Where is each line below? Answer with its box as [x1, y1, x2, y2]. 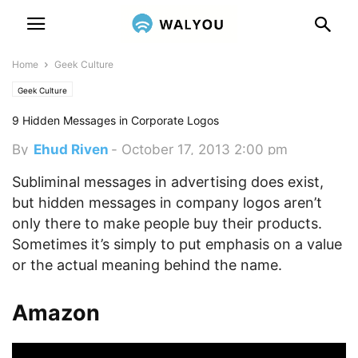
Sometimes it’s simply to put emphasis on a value [12, 236, 342, 253]
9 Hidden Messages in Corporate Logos [12, 113, 219, 127]
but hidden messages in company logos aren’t [12, 194, 322, 211]
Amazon [12, 300, 100, 326]
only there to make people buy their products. [12, 215, 322, 232]
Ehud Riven [34, 141, 109, 157]
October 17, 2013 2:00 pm [121, 141, 288, 157]
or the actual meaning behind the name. [12, 257, 282, 273]
